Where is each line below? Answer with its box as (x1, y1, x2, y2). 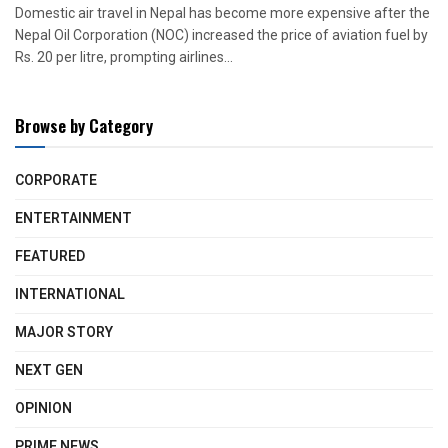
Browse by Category (15, 113, 153, 139)
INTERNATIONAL (15, 284, 125, 306)
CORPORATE (15, 170, 97, 192)
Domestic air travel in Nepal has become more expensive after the (15, 5, 430, 22)
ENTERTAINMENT (15, 208, 132, 230)
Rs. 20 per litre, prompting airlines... (15, 49, 233, 66)
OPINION (15, 398, 72, 420)
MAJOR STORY (15, 322, 113, 344)
